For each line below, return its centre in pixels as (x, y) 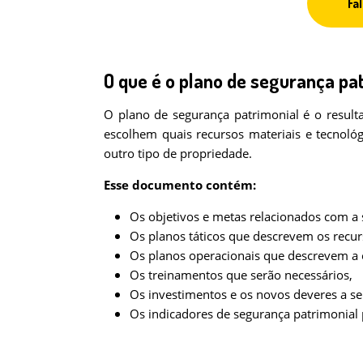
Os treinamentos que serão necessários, (241, 274)
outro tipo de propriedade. (178, 153)
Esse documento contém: (180, 184)
